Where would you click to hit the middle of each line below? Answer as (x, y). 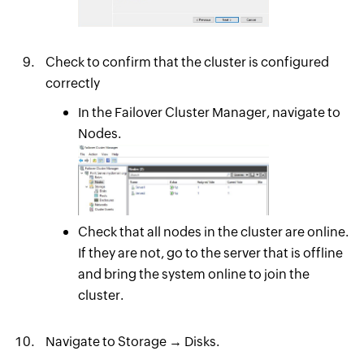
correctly (72, 83)
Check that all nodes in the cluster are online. (213, 232)
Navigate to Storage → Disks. (132, 341)
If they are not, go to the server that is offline (210, 253)
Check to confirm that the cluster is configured (187, 62)
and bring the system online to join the (193, 274)
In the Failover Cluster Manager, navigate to (209, 112)
